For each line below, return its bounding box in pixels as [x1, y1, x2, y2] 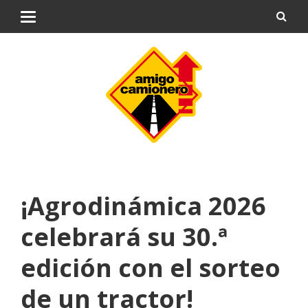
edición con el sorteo [21, 251, 280, 285]
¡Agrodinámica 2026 [21, 189, 266, 223]
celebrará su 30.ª [21, 220, 228, 254]
